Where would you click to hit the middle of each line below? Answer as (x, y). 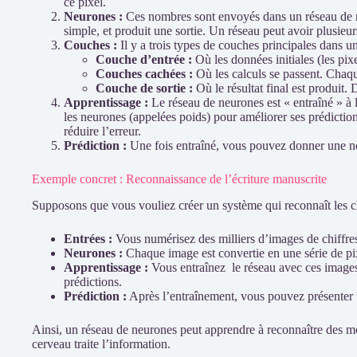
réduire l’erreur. (102, 131)
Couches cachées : (144, 74)
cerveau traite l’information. (101, 343)
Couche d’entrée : (144, 59)
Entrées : (88, 238)
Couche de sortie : (144, 88)
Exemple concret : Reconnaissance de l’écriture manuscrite (179, 179)
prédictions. (93, 281)
